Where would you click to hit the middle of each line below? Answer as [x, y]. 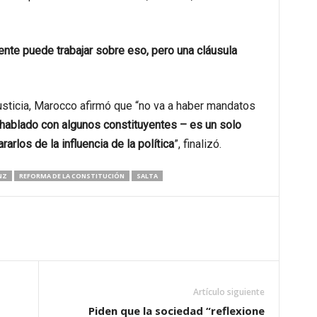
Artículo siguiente [229, 292]
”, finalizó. [197, 144]
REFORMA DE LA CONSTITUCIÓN [71, 175]
